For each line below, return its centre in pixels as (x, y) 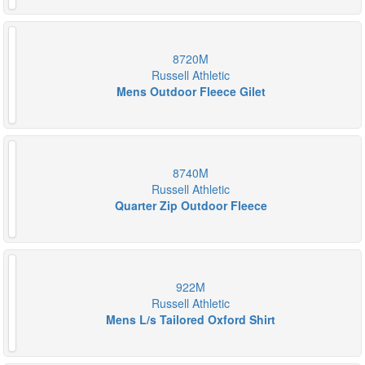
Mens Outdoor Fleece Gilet (191, 91)
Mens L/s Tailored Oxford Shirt (191, 319)
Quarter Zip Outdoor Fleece (191, 205)
